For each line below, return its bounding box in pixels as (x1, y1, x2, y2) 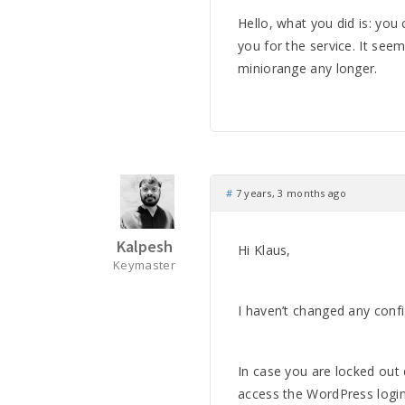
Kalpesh (116, 236, 173, 257)
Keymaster (113, 257, 175, 273)
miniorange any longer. (238, 60, 378, 77)
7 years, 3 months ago (232, 186, 346, 200)
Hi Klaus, (238, 241, 291, 259)
